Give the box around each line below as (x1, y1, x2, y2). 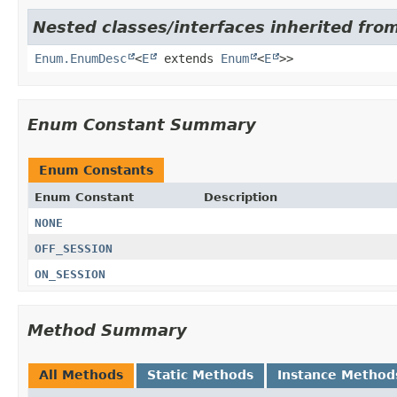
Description (203, 190, 277, 204)
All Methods (39, 367, 123, 382)
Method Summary (27, 320, 187, 339)
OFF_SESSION (35, 241, 113, 255)
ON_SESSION (35, 267, 105, 281)
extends (157, 51, 221, 66)
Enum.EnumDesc (35, 51, 127, 66)
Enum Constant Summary (27, 114, 256, 134)
